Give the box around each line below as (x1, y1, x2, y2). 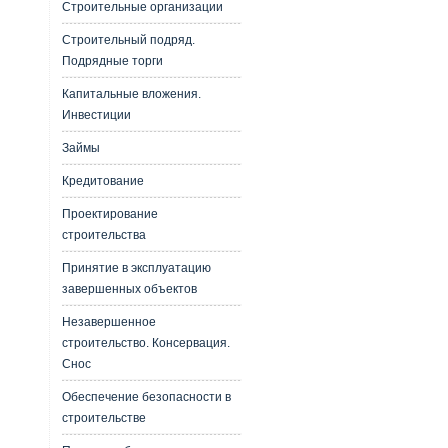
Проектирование (61, 207, 158, 221)
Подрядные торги (61, 54, 163, 68)
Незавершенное (61, 315, 156, 329)
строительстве (61, 411, 146, 425)
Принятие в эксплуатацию (61, 261, 211, 275)
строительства (61, 228, 146, 242)
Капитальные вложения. (61, 87, 201, 101)
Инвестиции (61, 108, 131, 122)
